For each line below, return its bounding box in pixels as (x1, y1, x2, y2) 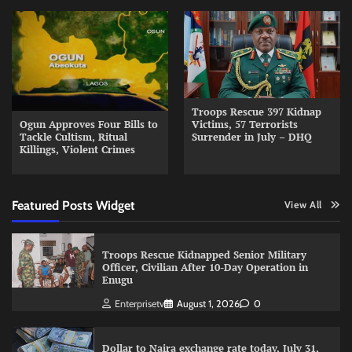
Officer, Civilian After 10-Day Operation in (101, 260, 308, 274)
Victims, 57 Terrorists (192, 118, 298, 132)
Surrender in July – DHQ (192, 130, 312, 145)
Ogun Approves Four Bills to (20, 117, 158, 131)
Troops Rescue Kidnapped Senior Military (101, 247, 306, 262)
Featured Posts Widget (12, 196, 135, 213)
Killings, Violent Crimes (20, 142, 135, 156)
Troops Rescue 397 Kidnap (192, 105, 321, 119)
